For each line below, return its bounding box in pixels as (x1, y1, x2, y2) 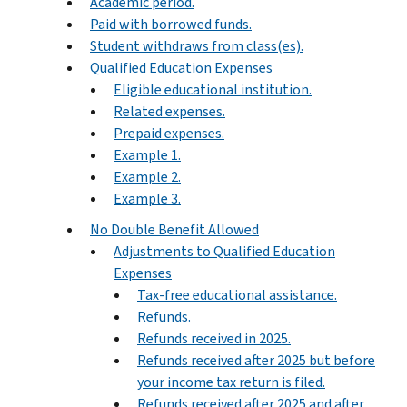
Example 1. (114, 144, 181, 164)
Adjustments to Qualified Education (114, 241, 335, 261)
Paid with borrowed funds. (90, 14, 252, 34)
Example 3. (114, 188, 181, 208)
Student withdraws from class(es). (90, 35, 303, 55)
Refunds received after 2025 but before (137, 350, 375, 370)
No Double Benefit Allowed (90, 219, 259, 239)
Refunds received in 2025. (137, 328, 291, 348)
